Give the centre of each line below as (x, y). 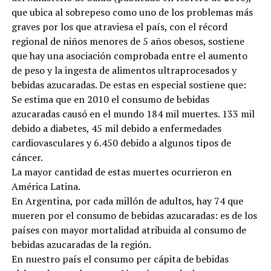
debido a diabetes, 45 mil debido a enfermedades (116, 128)
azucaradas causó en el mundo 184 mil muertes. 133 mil (133, 113)
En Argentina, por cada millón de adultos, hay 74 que (127, 201)
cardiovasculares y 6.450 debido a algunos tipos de (121, 142)
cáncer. (27, 157)
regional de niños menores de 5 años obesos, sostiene (128, 41)
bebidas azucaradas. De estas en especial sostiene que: (129, 84)
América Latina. (46, 186)
